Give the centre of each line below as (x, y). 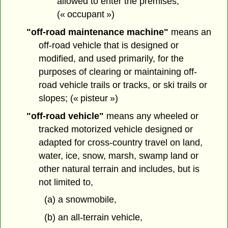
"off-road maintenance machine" (97, 32)
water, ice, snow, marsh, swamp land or (119, 155)
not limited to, (66, 182)
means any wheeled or (151, 116)
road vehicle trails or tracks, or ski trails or (123, 85)
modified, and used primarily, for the (111, 58)
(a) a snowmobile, (80, 200)
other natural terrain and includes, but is (119, 169)
